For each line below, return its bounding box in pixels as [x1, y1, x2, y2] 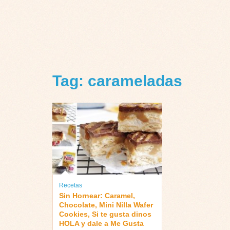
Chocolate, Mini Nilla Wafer [59, 200, 153, 209]
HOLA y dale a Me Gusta [59, 219, 144, 227]
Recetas [59, 181, 82, 189]
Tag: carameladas [52, 72, 182, 90]
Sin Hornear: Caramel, [59, 191, 135, 200]
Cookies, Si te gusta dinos [59, 209, 151, 218]
